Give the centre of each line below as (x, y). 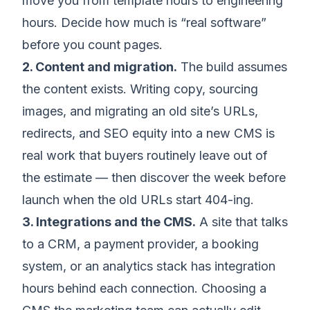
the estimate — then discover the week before (154, 178)
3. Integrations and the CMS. (109, 222)
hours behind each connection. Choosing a (144, 289)
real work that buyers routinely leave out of (145, 156)
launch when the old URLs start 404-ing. (138, 200)
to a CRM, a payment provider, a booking (140, 244)
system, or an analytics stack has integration (149, 266)
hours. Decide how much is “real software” (144, 23)
